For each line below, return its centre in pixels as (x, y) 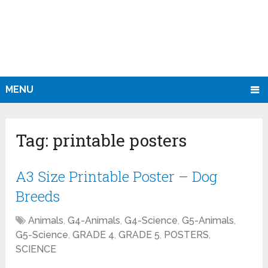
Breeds (38, 197)
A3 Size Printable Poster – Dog (117, 177)
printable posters (120, 141)
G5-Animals (208, 221)
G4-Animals (94, 221)
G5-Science (42, 235)
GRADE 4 (94, 235)
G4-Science (151, 221)
